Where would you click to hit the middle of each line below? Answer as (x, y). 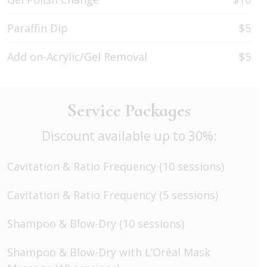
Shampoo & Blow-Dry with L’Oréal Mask (109, 252)
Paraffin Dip (38, 28)
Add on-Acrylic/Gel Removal (77, 57)
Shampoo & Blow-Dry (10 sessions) (96, 224)
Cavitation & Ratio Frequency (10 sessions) (116, 167)
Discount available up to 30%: (129, 136)
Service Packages (129, 111)
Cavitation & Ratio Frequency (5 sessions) (113, 195)
